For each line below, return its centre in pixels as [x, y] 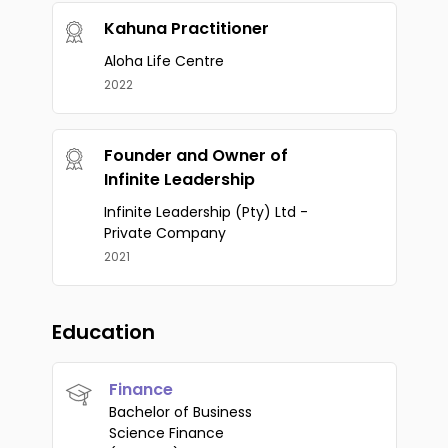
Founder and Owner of [195, 155]
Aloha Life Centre [163, 61]
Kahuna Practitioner [186, 28]
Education [103, 332]
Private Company [164, 233]
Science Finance [166, 433]
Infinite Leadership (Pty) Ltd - [205, 212]
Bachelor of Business [180, 412]
